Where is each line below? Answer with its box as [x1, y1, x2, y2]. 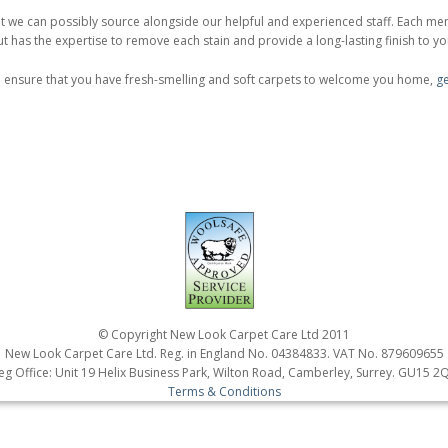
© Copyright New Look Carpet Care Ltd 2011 [98, 326, 350, 344]
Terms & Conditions [167, 383, 281, 401]
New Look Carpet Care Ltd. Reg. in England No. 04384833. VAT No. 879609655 [4, 345, 444, 363]
